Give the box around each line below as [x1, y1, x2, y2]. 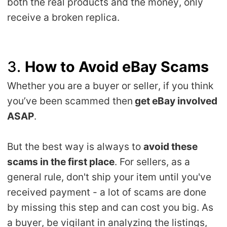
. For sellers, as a [115, 156, 191, 168]
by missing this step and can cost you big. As [7, 201, 214, 214]
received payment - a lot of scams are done [7, 186, 207, 199]
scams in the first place [7, 156, 115, 168]
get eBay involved [133, 95, 218, 107]
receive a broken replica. [7, 11, 120, 24]
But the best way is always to [7, 140, 144, 153]
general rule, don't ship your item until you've [7, 171, 212, 183]
